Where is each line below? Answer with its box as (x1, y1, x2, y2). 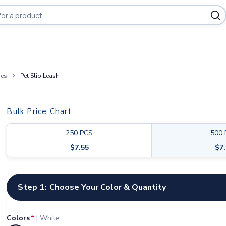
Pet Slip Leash (20, 72, 60, 80)
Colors (7, 213, 30, 223)
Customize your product (6, 174, 94, 185)
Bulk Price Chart (7, 106, 72, 117)
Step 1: (18, 182, 47, 193)
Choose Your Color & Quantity (49, 182, 166, 193)
